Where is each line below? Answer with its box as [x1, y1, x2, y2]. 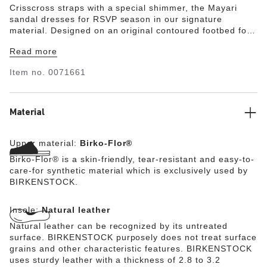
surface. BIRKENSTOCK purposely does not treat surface [10, 232, 257, 242]
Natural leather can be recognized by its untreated [10, 221, 228, 231]
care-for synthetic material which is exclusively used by [10, 165, 248, 175]
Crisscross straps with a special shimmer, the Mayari [10, 2, 237, 13]
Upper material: [10, 138, 80, 148]
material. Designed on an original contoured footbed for [10, 25, 250, 35]
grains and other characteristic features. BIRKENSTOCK [10, 243, 252, 253]
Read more [10, 46, 57, 56]
